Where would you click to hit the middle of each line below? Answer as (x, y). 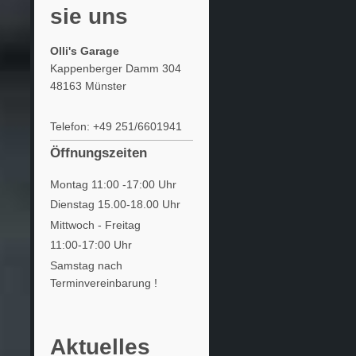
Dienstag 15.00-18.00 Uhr (115, 205)
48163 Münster (88, 85)
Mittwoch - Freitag (95, 224)
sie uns (89, 16)
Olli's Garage (84, 50)
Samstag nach (86, 265)
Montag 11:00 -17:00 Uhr (113, 184)
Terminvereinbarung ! (103, 282)
